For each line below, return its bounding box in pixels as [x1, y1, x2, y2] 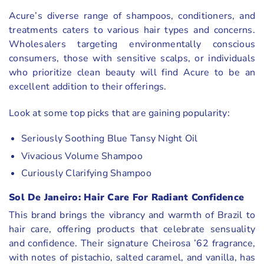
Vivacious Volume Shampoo [21, 149, 143, 163]
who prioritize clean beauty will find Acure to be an [9, 66, 255, 80]
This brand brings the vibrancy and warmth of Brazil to [9, 208, 255, 222]
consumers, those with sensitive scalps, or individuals [9, 52, 255, 65]
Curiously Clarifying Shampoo [21, 167, 151, 180]
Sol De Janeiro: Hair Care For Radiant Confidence [9, 190, 244, 204]
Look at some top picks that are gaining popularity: [9, 107, 230, 120]
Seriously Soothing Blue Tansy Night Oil [21, 131, 198, 145]
